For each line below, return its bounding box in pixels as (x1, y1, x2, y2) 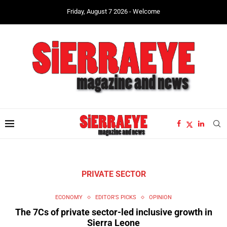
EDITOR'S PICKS (95, 194, 136, 201)
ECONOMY (55, 194, 83, 201)
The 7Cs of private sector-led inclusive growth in (15, 207, 212, 218)
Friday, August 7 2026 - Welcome (67, 8, 160, 15)
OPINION (149, 194, 172, 201)
